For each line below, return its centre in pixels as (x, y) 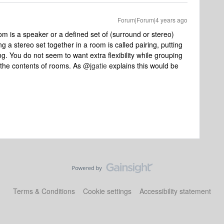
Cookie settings (107, 191)
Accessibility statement (175, 191)
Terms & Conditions (44, 191)
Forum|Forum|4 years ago (152, 20)
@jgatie (95, 65)
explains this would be (143, 65)
